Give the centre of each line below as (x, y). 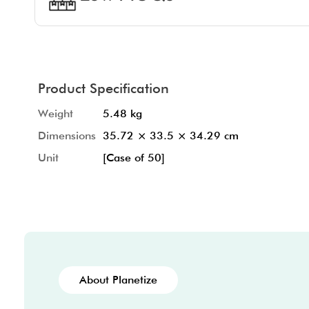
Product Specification (103, 89)
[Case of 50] (134, 158)
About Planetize (118, 280)
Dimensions (67, 136)
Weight (56, 114)
